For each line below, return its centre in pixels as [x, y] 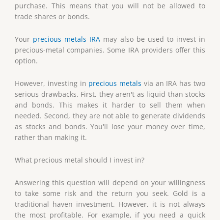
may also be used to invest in [153, 39]
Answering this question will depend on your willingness [110, 182]
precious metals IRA [67, 39]
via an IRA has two [174, 83]
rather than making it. [51, 137]
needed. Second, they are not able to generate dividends [110, 116]
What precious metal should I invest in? [80, 160]
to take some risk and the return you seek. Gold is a [110, 193]
